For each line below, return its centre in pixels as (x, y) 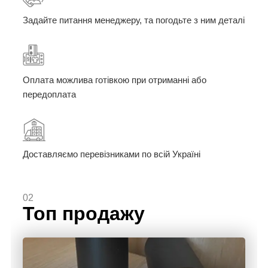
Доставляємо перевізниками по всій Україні (112, 154)
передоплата (49, 95)
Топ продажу (84, 214)
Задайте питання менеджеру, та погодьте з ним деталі (134, 20)
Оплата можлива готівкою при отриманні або (115, 80)
